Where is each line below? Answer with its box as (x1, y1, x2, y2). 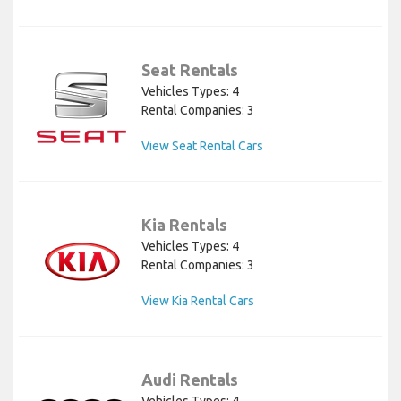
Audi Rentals (141, 370, 238, 388)
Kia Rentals (141, 215, 227, 234)
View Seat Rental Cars (141, 138, 263, 153)
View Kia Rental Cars (141, 293, 254, 308)
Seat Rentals (141, 60, 238, 79)
